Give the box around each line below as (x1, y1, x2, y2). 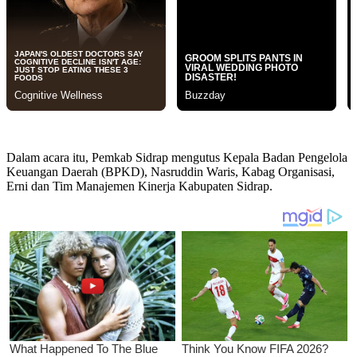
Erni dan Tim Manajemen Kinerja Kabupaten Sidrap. (6, 179, 273, 194)
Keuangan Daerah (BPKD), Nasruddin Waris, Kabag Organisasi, (6, 165, 335, 179)
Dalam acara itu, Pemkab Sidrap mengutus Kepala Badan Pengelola (6, 151, 347, 165)
